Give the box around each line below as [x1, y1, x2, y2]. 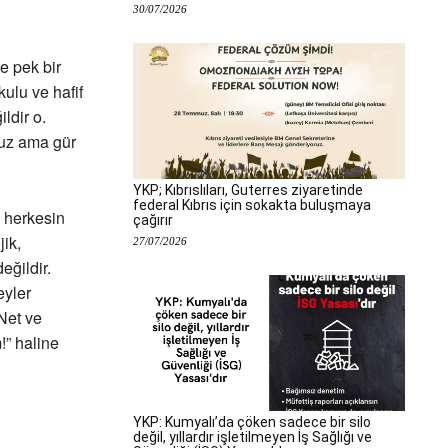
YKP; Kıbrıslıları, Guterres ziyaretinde [133, 182, 363, 198]
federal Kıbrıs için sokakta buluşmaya [133, 197, 371, 213]
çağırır [133, 212, 173, 228]
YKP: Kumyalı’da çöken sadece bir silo [133, 414, 371, 430]
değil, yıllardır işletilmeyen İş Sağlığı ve [133, 429, 372, 445]
